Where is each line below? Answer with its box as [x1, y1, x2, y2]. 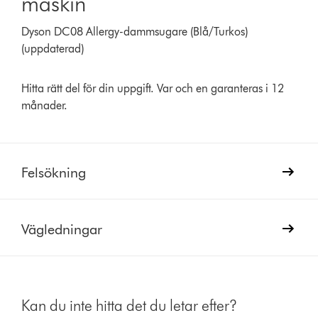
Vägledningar [21, 220, 103, 238]
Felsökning [21, 163, 87, 181]
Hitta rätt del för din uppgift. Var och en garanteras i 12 [21, 81, 285, 95]
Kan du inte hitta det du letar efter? [21, 295, 238, 315]
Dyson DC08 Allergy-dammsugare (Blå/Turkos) [21, 24, 248, 38]
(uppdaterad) [21, 41, 84, 55]
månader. [21, 98, 68, 112]
